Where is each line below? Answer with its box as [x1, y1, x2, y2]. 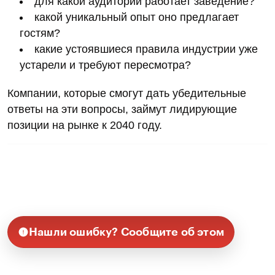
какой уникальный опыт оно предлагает [34, 11, 239, 24]
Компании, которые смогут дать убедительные [7, 87, 246, 100]
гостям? [20, 27, 60, 40]
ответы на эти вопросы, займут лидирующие [7, 103, 237, 116]
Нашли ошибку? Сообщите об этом [29, 227, 224, 238]
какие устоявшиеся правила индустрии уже [34, 43, 258, 56]
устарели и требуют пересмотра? [20, 59, 194, 72]
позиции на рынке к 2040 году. [7, 119, 162, 132]
